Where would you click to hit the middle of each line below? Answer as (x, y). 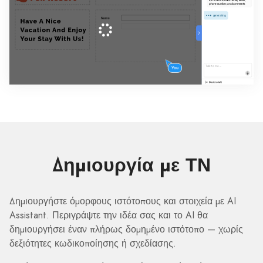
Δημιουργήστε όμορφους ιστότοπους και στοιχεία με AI (123, 201)
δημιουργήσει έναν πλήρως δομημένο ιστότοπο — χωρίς (126, 229)
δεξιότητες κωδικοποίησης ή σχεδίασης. (93, 243)
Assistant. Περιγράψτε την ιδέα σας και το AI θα (109, 215)
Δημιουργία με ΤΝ (131, 165)
